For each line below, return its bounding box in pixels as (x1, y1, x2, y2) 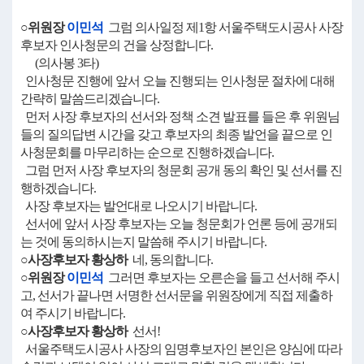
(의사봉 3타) (20, 56, 98, 70)
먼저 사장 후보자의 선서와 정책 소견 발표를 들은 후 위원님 (20, 110, 340, 123)
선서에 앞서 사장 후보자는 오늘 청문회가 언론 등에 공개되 (20, 217, 337, 231)
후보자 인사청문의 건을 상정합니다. (20, 38, 213, 52)
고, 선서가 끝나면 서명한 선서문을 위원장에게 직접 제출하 (20, 288, 332, 302)
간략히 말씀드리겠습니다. (20, 92, 159, 106)
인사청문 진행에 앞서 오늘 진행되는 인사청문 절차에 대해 (20, 74, 335, 88)
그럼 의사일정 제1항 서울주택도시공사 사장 (103, 20, 343, 34)
